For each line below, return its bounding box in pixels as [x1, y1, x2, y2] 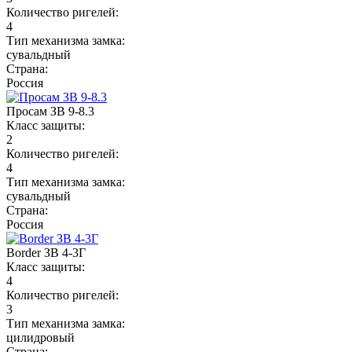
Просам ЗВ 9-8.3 [6, 104, 94, 118]
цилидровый [6, 330, 75, 344]
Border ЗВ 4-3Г [6, 245, 86, 259]
